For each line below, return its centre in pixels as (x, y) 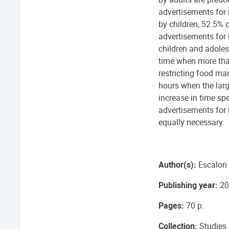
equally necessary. (191, 122)
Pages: (171, 205)
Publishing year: (188, 185)
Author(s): (177, 165)
